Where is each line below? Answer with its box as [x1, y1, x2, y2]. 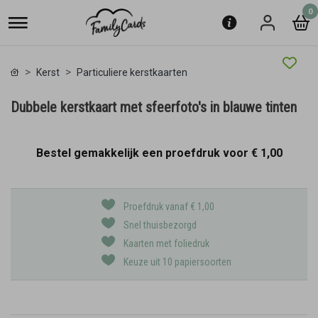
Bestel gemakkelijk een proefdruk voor [35, 146, 251, 160]
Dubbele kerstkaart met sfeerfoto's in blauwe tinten [11, 99, 297, 116]
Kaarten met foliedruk [124, 238, 209, 249]
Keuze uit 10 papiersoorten [124, 256, 231, 268]
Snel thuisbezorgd [124, 219, 197, 231]
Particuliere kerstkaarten [77, 67, 187, 78]
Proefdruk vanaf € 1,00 [124, 201, 214, 212]
